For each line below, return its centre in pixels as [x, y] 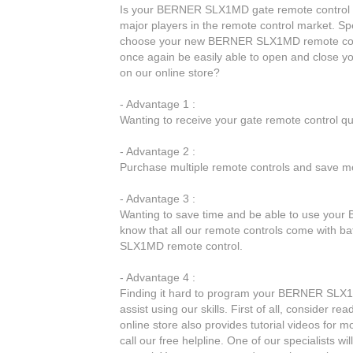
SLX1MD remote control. [181, 246]
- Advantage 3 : [158, 199]
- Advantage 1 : [158, 104]
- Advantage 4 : [158, 278]
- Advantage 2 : [158, 152]
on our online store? [170, 73]
